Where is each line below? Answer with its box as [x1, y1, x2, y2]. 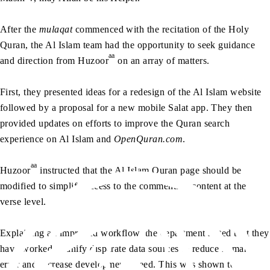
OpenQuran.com [113, 133, 183, 144]
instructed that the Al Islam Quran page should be [37, 165, 242, 175]
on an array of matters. [115, 55, 210, 66]
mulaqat [39, 24, 73, 34]
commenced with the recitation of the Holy [72, 24, 250, 34]
